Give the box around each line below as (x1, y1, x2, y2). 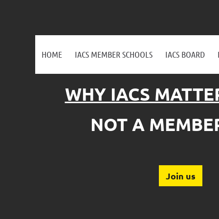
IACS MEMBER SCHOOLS (75, 49, 153, 60)
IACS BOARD (165, 49, 205, 60)
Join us (166, 170, 196, 182)
